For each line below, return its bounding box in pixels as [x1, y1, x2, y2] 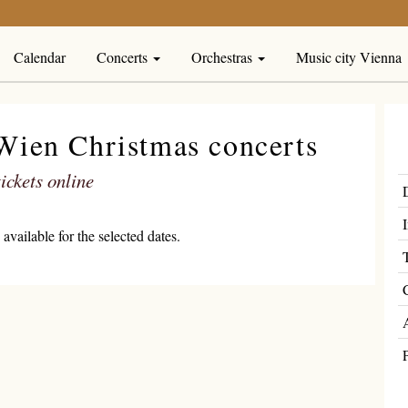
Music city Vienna [296, 46, 402, 66]
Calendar [14, 46, 66, 66]
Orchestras [191, 46, 256, 66]
